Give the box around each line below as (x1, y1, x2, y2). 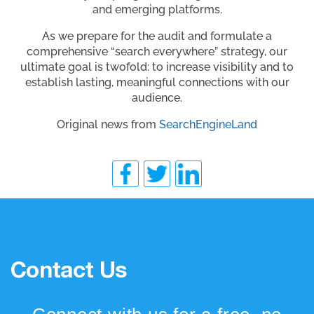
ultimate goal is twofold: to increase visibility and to (20, 60, 294, 74)
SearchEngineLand (159, 118, 257, 132)
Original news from (57, 118, 159, 132)
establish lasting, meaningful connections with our (25, 76, 289, 90)
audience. (132, 91, 182, 105)
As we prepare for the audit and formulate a (42, 29, 272, 43)
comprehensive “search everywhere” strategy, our (27, 45, 287, 59)
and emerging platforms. (92, 3, 222, 17)
